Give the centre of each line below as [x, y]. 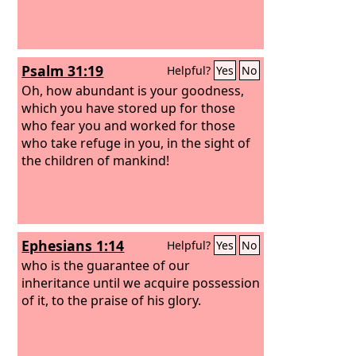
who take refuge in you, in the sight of [136, 143]
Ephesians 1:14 [73, 246]
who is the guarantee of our [106, 265]
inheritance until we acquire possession [141, 282]
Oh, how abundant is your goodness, [133, 90]
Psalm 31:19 [63, 71]
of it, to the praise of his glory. [112, 300]
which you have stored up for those [129, 108]
